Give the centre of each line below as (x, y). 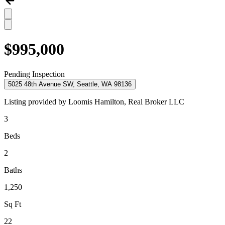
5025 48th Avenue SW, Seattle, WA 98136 (70, 84)
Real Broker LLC (156, 101)
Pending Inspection (34, 74)
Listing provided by (36, 101)
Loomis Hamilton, (98, 101)
